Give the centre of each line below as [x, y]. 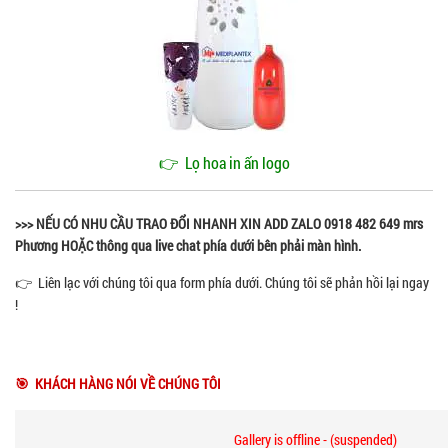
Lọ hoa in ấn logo [237, 163]
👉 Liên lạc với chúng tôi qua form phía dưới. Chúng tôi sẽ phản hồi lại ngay [222, 283]
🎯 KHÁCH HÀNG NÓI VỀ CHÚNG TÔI [118, 384]
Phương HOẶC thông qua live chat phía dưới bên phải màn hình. [188, 246]
